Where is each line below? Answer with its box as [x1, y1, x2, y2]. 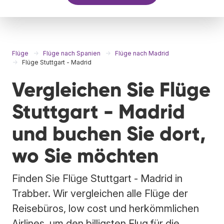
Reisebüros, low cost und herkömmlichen [12, 202, 199, 214]
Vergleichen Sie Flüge [12, 77, 210, 102]
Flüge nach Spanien [43, 49, 100, 57]
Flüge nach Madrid [115, 49, 169, 57]
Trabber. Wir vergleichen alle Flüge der [12, 187, 188, 199]
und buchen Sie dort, [12, 121, 206, 146]
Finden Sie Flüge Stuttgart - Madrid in [12, 172, 182, 184]
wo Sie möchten [12, 143, 158, 168]
